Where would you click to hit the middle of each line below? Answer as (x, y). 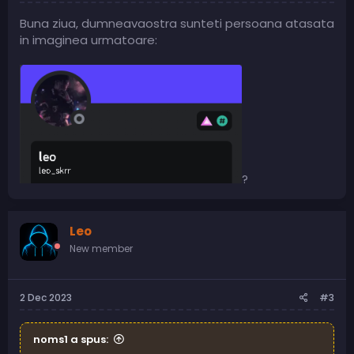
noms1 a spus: (71, 339)
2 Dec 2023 (46, 297)
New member (101, 249)
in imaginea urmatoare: (88, 40)
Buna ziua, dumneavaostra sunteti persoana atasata (177, 24)
